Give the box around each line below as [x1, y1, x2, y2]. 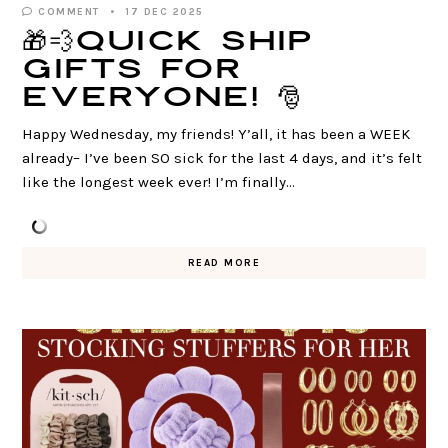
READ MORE [187, 257, 261, 270]
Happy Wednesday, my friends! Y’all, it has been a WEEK [22, 125, 411, 144]
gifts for [22, 52, 243, 89]
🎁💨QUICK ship [22, 24, 315, 61]
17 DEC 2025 [125, 6, 204, 19]
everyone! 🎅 [22, 80, 304, 117]
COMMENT [33, 6, 100, 19]
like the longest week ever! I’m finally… [22, 173, 296, 192]
